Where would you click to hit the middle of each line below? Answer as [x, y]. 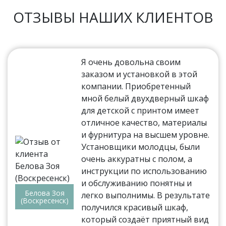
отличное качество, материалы [144, 123]
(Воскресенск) [44, 200]
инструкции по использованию [144, 171]
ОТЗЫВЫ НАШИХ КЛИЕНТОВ [113, 17]
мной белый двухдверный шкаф [145, 99]
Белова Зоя [44, 193]
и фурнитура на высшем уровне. [146, 135]
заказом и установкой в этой [139, 74]
